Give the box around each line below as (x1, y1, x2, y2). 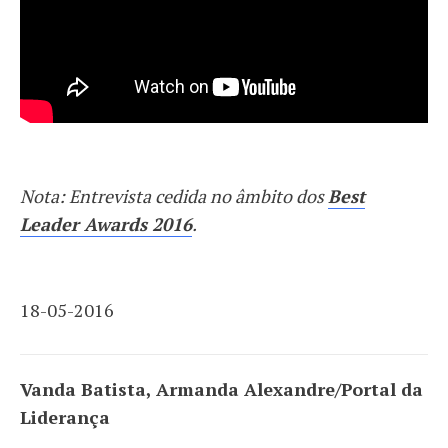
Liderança (20, 404, 110, 429)
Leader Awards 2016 (20, 211, 192, 236)
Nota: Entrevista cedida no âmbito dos (20, 183, 328, 208)
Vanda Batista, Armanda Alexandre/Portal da (20, 376, 423, 401)
